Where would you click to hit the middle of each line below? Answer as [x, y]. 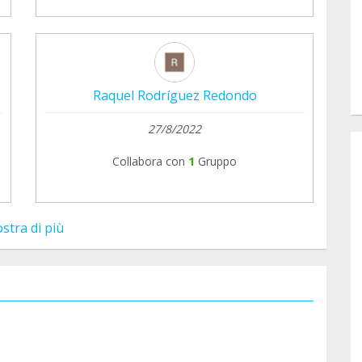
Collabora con [149, 161]
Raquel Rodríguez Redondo [175, 95]
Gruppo [217, 161]
